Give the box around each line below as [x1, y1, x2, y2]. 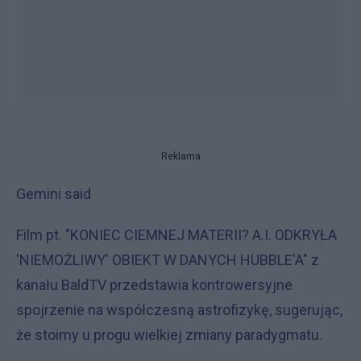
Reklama [160, 151, 201, 162]
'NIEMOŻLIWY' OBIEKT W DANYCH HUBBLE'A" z [16, 251, 319, 268]
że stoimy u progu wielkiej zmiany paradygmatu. [16, 326, 322, 343]
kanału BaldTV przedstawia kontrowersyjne [16, 276, 293, 293]
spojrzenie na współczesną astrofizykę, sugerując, [16, 301, 342, 318]
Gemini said [16, 185, 91, 202]
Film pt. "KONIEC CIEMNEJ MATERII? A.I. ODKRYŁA [16, 226, 337, 243]
